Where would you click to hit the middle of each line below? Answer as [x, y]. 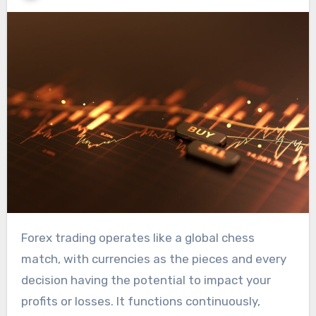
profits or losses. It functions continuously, [140, 302]
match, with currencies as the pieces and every [153, 259]
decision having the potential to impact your [146, 280]
